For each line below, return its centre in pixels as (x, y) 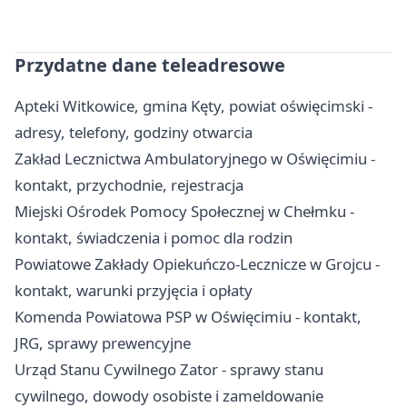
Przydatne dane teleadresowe (150, 65)
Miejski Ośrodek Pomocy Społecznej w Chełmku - (184, 211)
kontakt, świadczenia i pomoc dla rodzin (154, 237)
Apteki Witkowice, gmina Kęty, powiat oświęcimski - (194, 105)
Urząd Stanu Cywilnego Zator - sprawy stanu (169, 369)
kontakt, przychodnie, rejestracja (129, 184)
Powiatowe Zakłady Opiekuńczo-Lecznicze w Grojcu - (197, 263)
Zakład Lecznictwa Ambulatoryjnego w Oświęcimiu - (195, 158)
